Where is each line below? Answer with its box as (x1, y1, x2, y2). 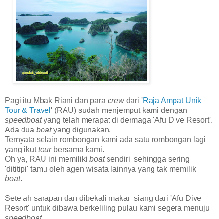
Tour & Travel (5, 106, 51, 115)
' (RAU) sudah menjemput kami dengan (51, 106, 187, 115)
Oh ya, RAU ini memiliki (5, 155, 89, 164)
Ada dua (5, 126, 36, 134)
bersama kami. (51, 145, 104, 154)
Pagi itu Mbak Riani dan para (5, 96, 108, 105)
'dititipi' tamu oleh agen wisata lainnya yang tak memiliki (5, 165, 198, 174)
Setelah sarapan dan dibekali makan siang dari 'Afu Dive (5, 194, 201, 203)
